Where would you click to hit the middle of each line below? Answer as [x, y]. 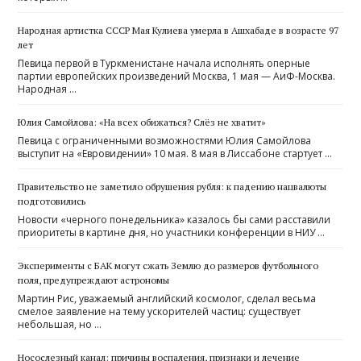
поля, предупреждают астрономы [94, 280]
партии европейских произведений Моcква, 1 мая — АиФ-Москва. [177, 76]
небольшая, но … [60, 324]
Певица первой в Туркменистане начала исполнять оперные [164, 63]
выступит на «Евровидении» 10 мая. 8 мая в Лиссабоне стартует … [175, 153]
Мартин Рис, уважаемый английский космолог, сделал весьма [167, 298]
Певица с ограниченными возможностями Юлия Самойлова [165, 140]
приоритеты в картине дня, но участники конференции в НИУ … [172, 232]
